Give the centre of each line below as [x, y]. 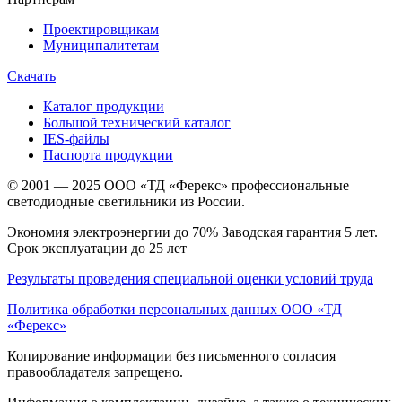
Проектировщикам [101, 30]
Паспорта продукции [108, 155]
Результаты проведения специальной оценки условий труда [190, 279]
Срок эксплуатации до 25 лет [97, 249]
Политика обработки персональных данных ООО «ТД [175, 310]
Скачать [31, 76]
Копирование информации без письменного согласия [171, 356]
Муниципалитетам [101, 46]
